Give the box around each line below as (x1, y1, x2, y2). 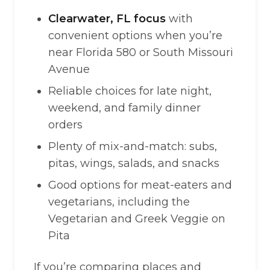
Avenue (48, 63, 90, 76)
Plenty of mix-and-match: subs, (48, 140, 217, 153)
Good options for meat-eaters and (48, 178, 232, 192)
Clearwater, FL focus (48, 12, 166, 25)
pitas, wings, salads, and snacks (48, 157, 219, 170)
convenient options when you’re (48, 29, 222, 42)
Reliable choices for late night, (48, 84, 212, 98)
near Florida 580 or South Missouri (48, 46, 233, 59)
